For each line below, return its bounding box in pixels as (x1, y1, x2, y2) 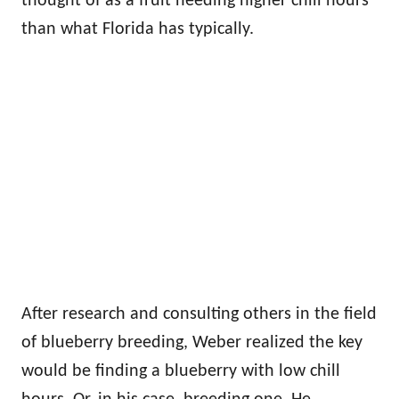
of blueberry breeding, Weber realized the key (21, 333, 362, 352)
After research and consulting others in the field (21, 305, 377, 323)
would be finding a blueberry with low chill (21, 362, 340, 380)
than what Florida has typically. (21, 20, 258, 38)
